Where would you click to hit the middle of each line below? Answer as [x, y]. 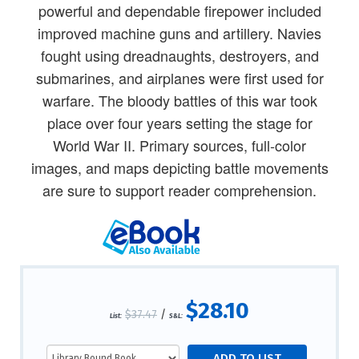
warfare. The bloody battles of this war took [179, 101]
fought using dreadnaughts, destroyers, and [179, 56]
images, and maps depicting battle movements [179, 168]
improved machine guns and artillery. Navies [179, 33]
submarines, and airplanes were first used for [179, 78]
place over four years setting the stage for [179, 123]
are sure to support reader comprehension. [179, 190]
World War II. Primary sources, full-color [179, 145]
